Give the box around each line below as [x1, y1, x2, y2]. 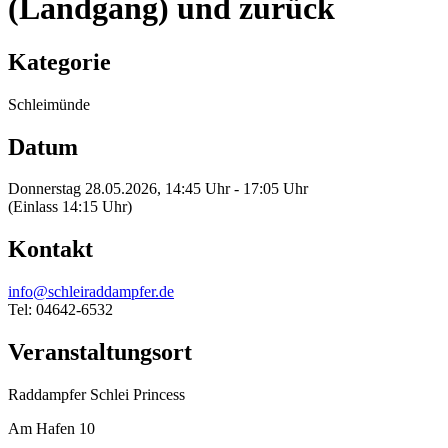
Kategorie [8, 48, 111, 75]
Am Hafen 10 [8, 420, 95, 438]
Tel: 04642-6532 [8, 301, 113, 319]
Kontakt [8, 236, 93, 263]
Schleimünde [8, 95, 90, 113]
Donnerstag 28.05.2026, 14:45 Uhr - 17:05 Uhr [8, 180, 308, 198]
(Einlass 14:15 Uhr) [8, 198, 132, 216]
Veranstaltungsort [8, 339, 192, 366]
